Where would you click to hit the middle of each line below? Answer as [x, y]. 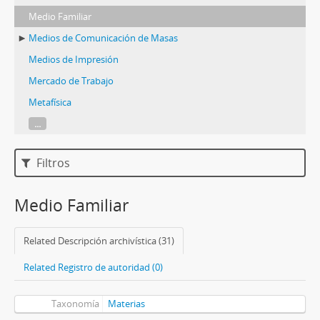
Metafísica [50, 102]
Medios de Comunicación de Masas [103, 38]
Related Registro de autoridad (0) [93, 267]
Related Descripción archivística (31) [99, 241]
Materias [126, 304]
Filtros [52, 163]
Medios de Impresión [74, 59]
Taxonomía [75, 304]
